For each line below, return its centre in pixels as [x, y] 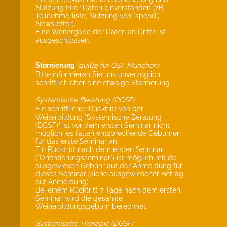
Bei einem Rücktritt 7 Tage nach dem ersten [108, 190]
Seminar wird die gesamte [79, 198]
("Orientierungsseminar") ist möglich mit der [107, 158]
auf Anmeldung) [63, 182]
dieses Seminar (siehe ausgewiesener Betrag [109, 174]
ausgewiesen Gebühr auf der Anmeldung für [109, 166]
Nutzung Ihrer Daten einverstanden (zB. [100, 8]
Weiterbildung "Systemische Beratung [99, 117]
